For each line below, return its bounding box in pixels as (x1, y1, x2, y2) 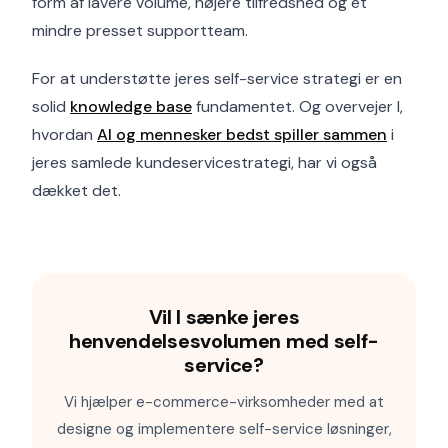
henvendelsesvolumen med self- (68, 328, 380, 354)
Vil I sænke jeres (148, 304, 300, 330)
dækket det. (32, 180, 121, 201)
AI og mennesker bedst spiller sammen (97, 124, 387, 145)
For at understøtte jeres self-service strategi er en (32, 68, 402, 89)
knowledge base (70, 96, 192, 117)
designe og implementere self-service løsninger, (56, 419, 392, 439)
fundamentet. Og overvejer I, (192, 96, 403, 117)
